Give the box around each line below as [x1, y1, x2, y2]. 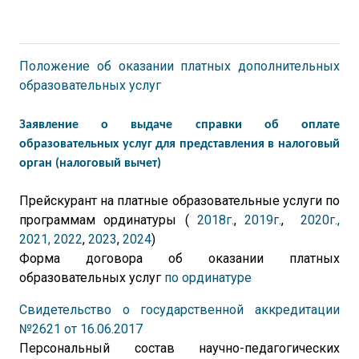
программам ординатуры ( [19, 212, 197, 228]
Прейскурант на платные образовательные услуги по [19, 193, 340, 208]
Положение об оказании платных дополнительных [19, 58, 340, 74]
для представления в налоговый [155, 138, 341, 151]
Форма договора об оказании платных [19, 251, 340, 266]
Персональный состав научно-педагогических [19, 341, 340, 356]
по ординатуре [164, 270, 252, 285]
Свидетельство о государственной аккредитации [19, 302, 340, 317]
